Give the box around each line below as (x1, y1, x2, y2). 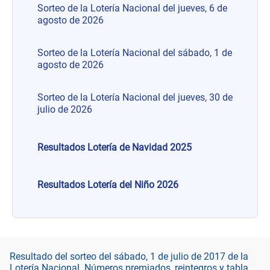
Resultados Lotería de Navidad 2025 (37, 141, 192, 153)
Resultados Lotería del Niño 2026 (37, 178, 178, 190)
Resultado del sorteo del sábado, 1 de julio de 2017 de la (10, 251, 248, 263)
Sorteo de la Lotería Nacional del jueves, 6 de (37, 2, 227, 14)
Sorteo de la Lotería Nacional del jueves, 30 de (37, 91, 233, 103)
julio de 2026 (37, 103, 92, 115)
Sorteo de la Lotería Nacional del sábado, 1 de (37, 46, 232, 58)
